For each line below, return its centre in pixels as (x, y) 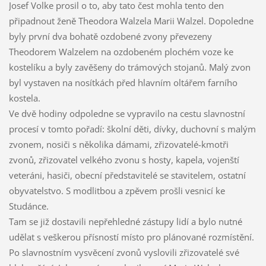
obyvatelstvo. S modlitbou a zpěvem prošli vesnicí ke (117, 190)
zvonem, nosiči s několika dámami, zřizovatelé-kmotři (118, 144)
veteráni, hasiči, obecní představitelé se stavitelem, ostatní (127, 175)
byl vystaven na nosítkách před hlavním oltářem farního (123, 82)
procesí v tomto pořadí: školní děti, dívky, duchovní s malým (132, 129)
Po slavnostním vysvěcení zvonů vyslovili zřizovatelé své (124, 252)
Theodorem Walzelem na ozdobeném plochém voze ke (121, 51)
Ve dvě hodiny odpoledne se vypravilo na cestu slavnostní (127, 113)
